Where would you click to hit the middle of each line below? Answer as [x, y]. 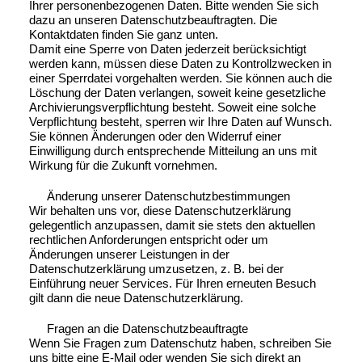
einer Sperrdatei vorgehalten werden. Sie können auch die [180, 78]
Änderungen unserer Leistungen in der [129, 254]
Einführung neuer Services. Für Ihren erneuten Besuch [172, 283]
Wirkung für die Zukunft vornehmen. [123, 165]
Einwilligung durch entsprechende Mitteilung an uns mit [173, 150]
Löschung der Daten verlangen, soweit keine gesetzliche [177, 92]
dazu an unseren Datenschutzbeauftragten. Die [153, 19]
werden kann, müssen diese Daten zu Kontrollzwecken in [180, 63]
